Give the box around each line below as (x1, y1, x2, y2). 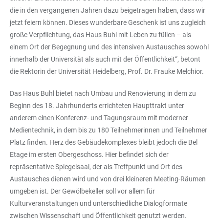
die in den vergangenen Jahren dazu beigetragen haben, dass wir (10, 6, 205, 14)
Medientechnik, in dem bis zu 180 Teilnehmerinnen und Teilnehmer (10, 126, 207, 134)
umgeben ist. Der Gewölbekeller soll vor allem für (10, 187, 155, 195)
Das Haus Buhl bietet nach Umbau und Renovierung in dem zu (10, 89, 196, 97)
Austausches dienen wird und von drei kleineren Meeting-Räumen (10, 175, 206, 183)
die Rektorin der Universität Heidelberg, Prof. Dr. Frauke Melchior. (10, 67, 204, 75)
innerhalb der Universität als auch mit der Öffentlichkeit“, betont (10, 55, 200, 63)
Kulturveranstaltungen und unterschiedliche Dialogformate (10, 199, 187, 207)
